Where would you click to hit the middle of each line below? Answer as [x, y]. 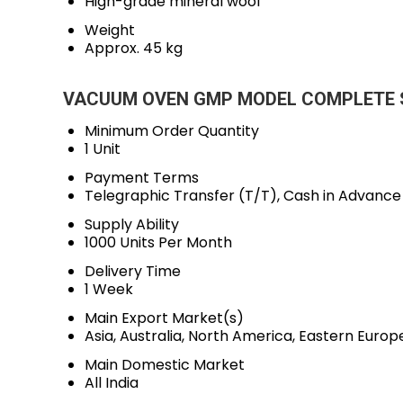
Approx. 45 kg [134, 48]
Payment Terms [142, 178]
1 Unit [103, 149]
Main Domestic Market [165, 365]
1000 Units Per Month [158, 242]
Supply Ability [132, 224]
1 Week [109, 289]
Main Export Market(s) [164, 318]
